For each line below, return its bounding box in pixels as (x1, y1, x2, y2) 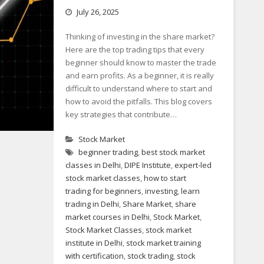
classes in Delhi (65, 160, 121, 170)
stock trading (127, 250, 173, 261)
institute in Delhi (65, 237, 123, 248)
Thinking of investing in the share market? (65, 31, 214, 42)
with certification (65, 250, 124, 261)
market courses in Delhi (65, 212, 150, 222)
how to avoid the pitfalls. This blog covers (65, 96, 212, 107)
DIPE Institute (124, 160, 171, 170)
